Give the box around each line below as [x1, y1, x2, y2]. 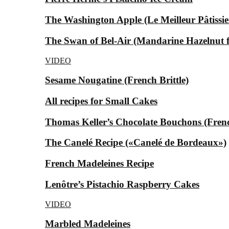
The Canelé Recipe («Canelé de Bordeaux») [45, 137, 226, 148]
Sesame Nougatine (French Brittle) [45, 75, 189, 86]
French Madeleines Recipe [45, 158, 154, 169]
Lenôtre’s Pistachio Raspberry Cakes [45, 178, 199, 190]
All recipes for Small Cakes [45, 95, 157, 106]
